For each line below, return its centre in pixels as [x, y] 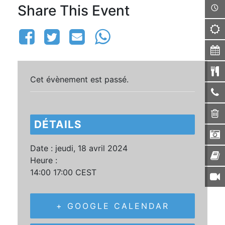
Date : [41, 148]
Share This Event [74, 10]
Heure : [44, 160]
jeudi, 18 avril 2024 [91, 148]
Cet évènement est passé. [79, 79]
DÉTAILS [58, 124]
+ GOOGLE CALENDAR [113, 206]
